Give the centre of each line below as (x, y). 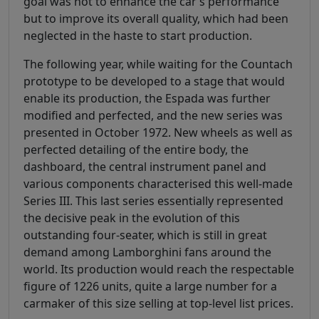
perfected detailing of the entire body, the (136, 149)
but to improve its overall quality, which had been (156, 18)
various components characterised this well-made (158, 183)
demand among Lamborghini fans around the (147, 252)
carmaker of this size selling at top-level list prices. (158, 303)
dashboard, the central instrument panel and (145, 166)
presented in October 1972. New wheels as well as (158, 132)
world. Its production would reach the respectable (159, 269)
